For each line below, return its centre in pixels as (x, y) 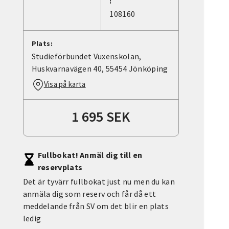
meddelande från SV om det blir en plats (96, 206)
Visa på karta (65, 84)
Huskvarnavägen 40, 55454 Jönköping (100, 69)
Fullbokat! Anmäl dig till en (90, 155)
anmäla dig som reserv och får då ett (89, 194)
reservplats (60, 167)
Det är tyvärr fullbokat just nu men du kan (99, 182)
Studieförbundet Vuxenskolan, (86, 56)
